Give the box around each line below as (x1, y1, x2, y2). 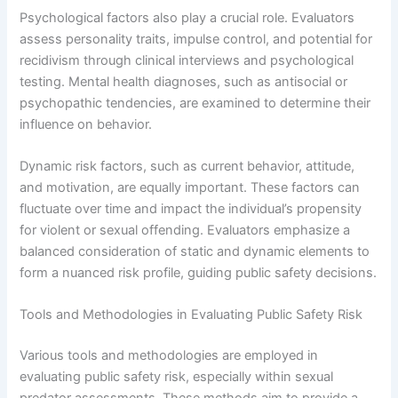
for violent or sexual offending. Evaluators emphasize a (20, 222, 351, 239)
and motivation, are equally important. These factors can (20, 179, 361, 196)
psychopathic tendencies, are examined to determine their (20, 94, 371, 111)
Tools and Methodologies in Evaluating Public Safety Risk (20, 306, 363, 323)
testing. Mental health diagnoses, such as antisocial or (20, 73, 348, 90)
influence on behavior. (20, 115, 153, 132)
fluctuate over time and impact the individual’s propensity (20, 201, 362, 218)
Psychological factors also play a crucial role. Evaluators (20, 9, 355, 26)
